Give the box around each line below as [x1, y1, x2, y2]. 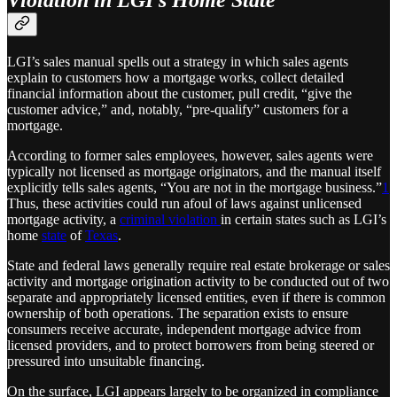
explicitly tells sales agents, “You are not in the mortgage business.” [7, 180, 382, 196]
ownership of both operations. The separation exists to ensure [7, 306, 348, 322]
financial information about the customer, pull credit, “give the [7, 86, 352, 102]
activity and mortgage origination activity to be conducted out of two [7, 274, 389, 290]
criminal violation [120, 212, 221, 228]
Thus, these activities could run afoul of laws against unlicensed [7, 196, 362, 212]
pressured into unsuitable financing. [7, 354, 205, 370]
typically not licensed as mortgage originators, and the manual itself [7, 164, 381, 180]
